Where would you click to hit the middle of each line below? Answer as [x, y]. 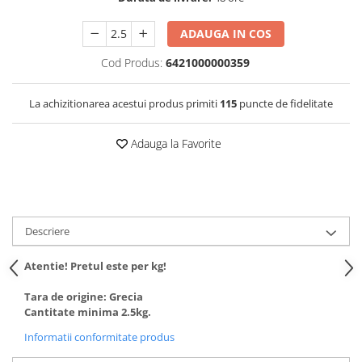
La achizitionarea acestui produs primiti [124, 103]
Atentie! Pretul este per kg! [95, 265]
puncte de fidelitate [285, 103]
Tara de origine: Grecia [84, 296]
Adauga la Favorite [175, 143]
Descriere [47, 231]
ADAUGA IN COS [226, 33]
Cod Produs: [131, 62]
